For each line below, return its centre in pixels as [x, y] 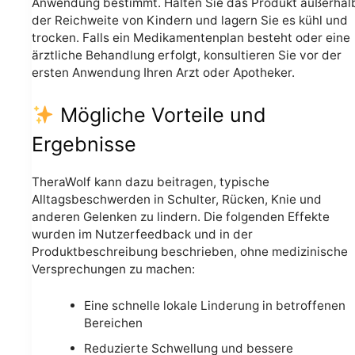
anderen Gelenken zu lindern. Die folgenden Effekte [181, 216]
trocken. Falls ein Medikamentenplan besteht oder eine [191, 37]
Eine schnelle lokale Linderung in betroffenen [214, 306]
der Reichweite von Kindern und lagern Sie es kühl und [190, 20]
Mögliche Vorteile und [160, 115]
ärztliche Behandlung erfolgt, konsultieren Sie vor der [187, 55]
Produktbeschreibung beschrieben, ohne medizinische [190, 251]
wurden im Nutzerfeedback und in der [142, 234]
